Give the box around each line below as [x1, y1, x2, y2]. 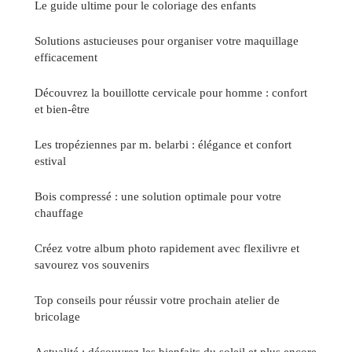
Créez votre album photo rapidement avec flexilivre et [35, 241, 299, 255]
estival [35, 154, 66, 168]
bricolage [35, 310, 80, 324]
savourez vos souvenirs [35, 258, 149, 272]
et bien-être [35, 102, 90, 116]
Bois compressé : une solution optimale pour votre [35, 189, 281, 203]
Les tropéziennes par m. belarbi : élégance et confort [35, 137, 291, 152]
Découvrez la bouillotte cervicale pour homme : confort [35, 86, 307, 100]
